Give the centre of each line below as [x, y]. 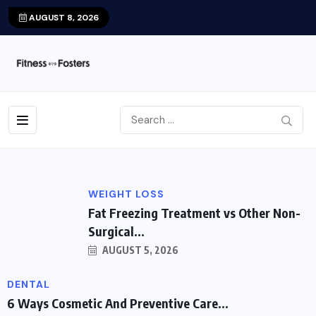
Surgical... [116, 231]
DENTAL [29, 284]
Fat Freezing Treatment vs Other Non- [194, 212]
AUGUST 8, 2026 [63, 18]
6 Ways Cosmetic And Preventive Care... [118, 303]
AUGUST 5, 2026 [139, 250]
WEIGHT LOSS [126, 194]
